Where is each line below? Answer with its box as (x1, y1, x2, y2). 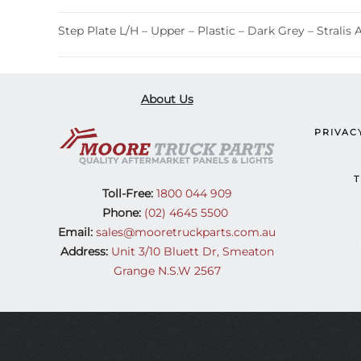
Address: (60, 244, 108, 259)
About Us (140, 91, 193, 106)
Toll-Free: (102, 186, 153, 201)
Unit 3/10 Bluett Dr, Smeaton (110, 244, 274, 259)
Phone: (102, 205, 141, 221)
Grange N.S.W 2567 (113, 263, 221, 279)
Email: (58, 225, 93, 240)
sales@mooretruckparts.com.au (96, 225, 276, 240)
